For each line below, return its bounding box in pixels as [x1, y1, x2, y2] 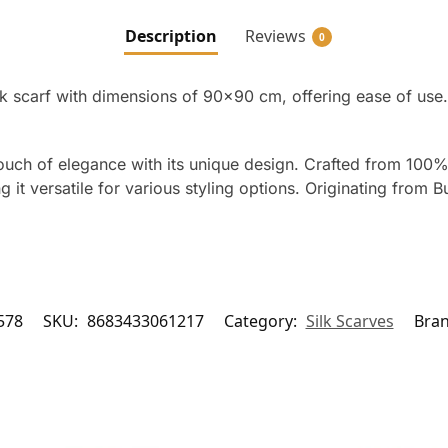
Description [124, 25, 217, 48]
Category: [223, 310, 301, 332]
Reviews [244, 25, 306, 48]
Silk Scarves [305, 310, 394, 332]
